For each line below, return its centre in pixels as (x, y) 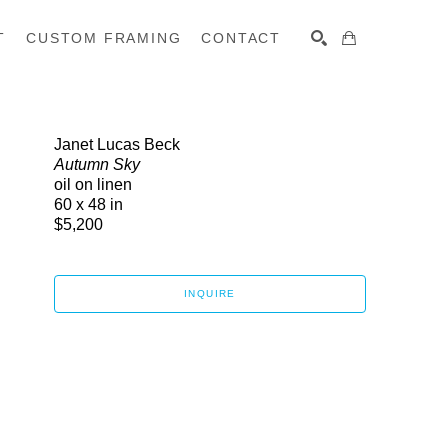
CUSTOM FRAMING (104, 37)
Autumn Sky (97, 164)
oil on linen (93, 184)
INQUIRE (210, 293)
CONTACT (241, 37)
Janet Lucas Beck (117, 144)
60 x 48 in (88, 204)
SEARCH (315, 93)
